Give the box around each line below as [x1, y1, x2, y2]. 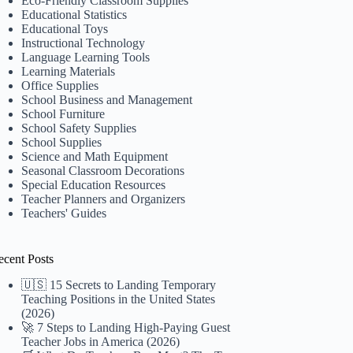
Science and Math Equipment [21, 149, 169, 163]
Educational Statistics [21, 7, 128, 21]
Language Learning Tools [21, 50, 150, 64]
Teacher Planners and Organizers [21, 191, 186, 206]
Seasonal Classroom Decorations [21, 163, 185, 177]
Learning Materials [21, 64, 116, 78]
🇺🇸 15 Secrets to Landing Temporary [21, 277, 217, 292]
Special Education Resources [21, 177, 166, 191]
